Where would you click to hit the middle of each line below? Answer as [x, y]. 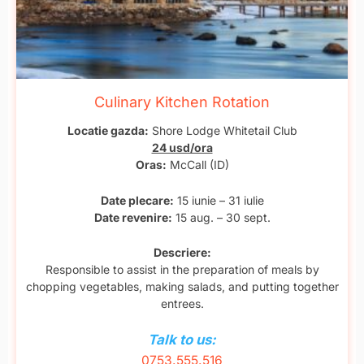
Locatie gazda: [108, 131]
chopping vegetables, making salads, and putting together [182, 286]
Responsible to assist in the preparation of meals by [182, 269]
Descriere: [182, 252]
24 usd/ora [182, 148]
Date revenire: [133, 217]
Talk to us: [182, 340]
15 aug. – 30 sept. [221, 217]
